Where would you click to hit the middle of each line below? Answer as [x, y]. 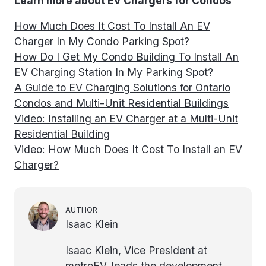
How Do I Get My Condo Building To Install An [126, 57]
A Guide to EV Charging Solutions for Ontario [122, 88]
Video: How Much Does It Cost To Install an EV [128, 150]
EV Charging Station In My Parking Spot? [114, 72]
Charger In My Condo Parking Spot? [102, 42]
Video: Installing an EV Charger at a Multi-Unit [126, 119]
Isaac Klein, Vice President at [136, 250]
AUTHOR [81, 210]
